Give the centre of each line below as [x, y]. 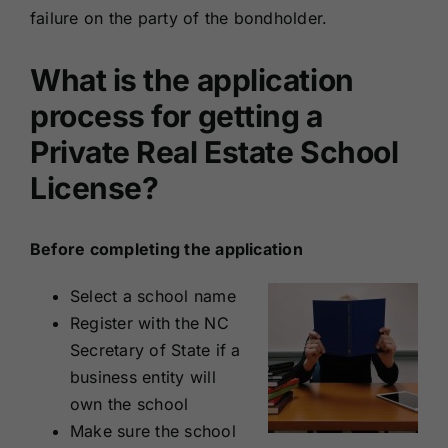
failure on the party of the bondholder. [181, 17]
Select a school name [152, 295]
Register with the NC [149, 322]
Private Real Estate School [214, 151]
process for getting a [176, 115]
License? [94, 187]
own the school [129, 403]
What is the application [191, 79]
